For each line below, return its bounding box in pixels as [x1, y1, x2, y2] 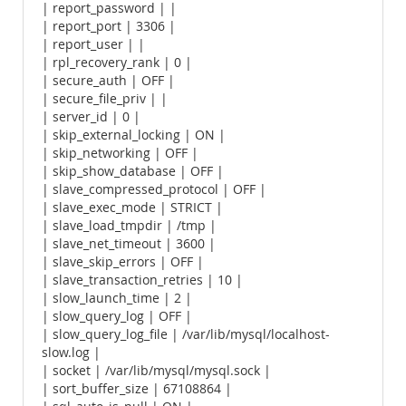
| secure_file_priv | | [42, 91, 168, 107]
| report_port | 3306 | [42, 18, 176, 34]
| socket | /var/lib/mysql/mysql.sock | [42, 362, 271, 379]
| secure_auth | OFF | [42, 72, 175, 89]
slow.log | [42, 344, 101, 361]
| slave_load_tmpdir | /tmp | [42, 217, 217, 234]
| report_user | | [42, 36, 145, 53]
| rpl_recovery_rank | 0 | [42, 54, 192, 71]
